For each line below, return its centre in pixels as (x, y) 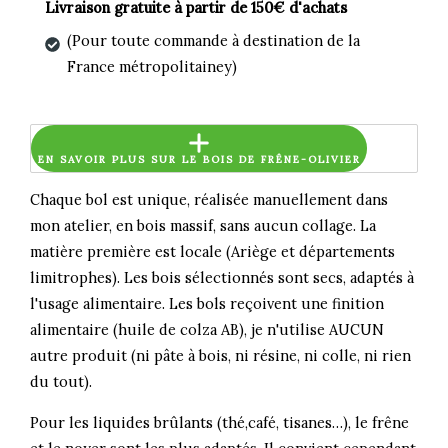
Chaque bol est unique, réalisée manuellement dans (209, 200)
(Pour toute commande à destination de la (213, 41)
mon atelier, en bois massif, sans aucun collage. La (203, 226)
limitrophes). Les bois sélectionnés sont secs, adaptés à (222, 278)
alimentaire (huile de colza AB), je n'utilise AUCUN (207, 330)
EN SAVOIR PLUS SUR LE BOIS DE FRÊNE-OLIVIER (199, 160)
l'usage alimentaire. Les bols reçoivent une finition (207, 304)
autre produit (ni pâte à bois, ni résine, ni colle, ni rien (221, 356)
